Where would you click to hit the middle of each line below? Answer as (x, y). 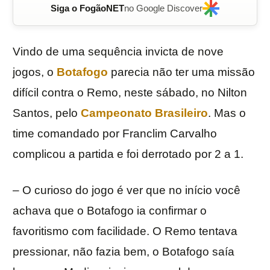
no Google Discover (163, 8)
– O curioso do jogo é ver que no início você (127, 190)
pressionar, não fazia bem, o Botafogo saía (124, 252)
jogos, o (35, 72)
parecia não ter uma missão (181, 72)
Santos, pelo (47, 113)
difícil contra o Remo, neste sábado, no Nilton (130, 93)
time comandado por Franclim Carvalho (115, 134)
